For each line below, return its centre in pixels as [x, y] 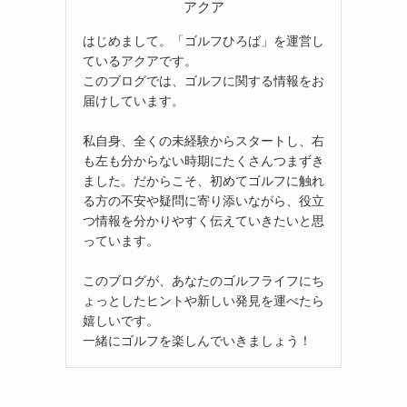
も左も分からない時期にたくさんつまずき [203, 160]
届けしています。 [134, 100]
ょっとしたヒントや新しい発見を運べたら [203, 300]
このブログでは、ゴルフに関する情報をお [203, 80]
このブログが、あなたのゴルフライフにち [203, 280]
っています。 [121, 240]
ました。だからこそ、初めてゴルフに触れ [203, 180]
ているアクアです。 [140, 60]
